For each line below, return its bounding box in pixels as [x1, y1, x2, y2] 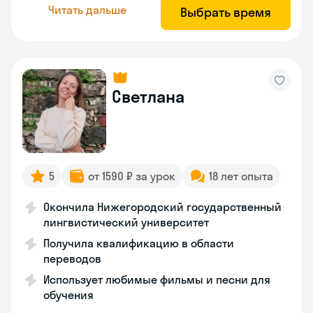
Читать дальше [48, 2, 126, 17]
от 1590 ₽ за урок [88, 169, 175, 183]
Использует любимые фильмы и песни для [43, 272, 270, 286]
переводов [43, 252, 101, 265]
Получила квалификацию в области [43, 236, 234, 250]
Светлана [112, 86, 184, 107]
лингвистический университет [43, 215, 209, 229]
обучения [43, 288, 94, 302]
